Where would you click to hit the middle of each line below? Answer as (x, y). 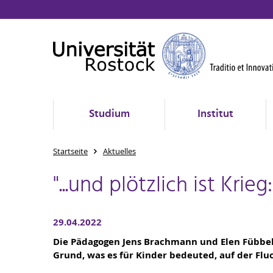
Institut (215, 114)
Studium (109, 114)
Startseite (70, 151)
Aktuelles (119, 151)
